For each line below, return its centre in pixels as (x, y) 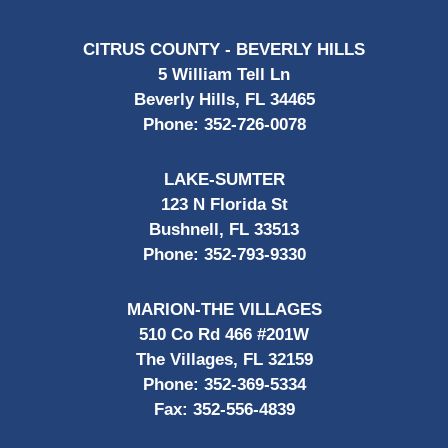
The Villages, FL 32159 (224, 359)
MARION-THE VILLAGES (224, 309)
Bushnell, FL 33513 (224, 229)
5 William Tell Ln (224, 74)
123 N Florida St (224, 204)
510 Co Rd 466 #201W (224, 334)
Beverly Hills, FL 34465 (224, 99)
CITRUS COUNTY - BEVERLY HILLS (224, 49)
